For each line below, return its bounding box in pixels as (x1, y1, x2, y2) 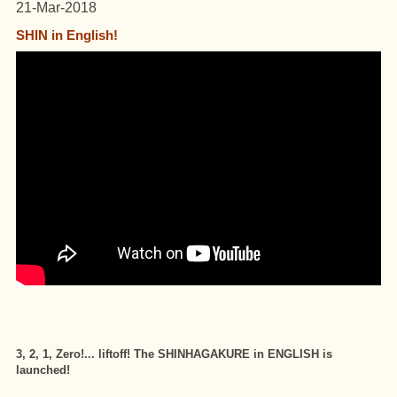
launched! (16, 362, 70, 377)
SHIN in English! (16, 27, 118, 43)
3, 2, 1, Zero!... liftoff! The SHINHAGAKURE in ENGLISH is (16, 346, 332, 361)
